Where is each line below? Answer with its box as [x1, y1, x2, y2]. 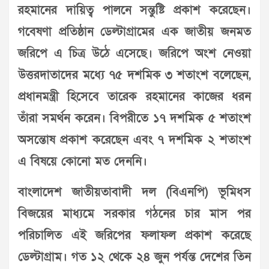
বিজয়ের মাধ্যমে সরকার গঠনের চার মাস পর [18, 205, 251, 222]
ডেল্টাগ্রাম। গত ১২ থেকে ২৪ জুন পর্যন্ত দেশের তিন [18, 249, 251, 265]
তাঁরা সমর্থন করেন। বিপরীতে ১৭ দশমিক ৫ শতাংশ [18, 110, 251, 126]
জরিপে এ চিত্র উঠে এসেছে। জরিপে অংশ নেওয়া [18, 45, 251, 61]
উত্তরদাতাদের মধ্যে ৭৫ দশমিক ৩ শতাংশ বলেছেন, [18, 67, 251, 83]
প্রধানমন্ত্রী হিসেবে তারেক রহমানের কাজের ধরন [18, 88, 251, 104]
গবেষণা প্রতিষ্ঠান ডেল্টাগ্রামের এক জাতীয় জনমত [18, 23, 251, 40]
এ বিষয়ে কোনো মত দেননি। [18, 153, 147, 169]
